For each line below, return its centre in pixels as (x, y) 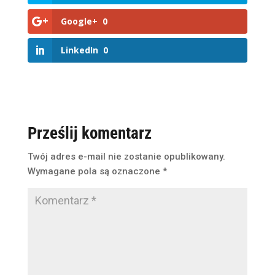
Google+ (79, 21)
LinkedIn (79, 50)
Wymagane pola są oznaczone (95, 171)
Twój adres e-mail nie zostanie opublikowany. (126, 156)
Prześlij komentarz (89, 133)
